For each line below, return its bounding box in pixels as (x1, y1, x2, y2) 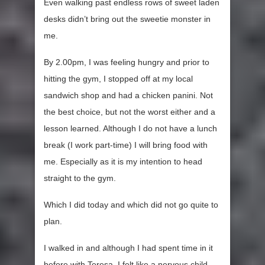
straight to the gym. (44, 173, 116, 183)
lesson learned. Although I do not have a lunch (44, 124, 217, 134)
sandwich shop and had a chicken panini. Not (44, 91, 213, 101)
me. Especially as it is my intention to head (44, 157, 202, 167)
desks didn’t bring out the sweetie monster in (44, 14, 211, 24)
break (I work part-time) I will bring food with (44, 140, 208, 150)
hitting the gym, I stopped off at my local (44, 74, 193, 84)
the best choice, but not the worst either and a (44, 107, 215, 117)
